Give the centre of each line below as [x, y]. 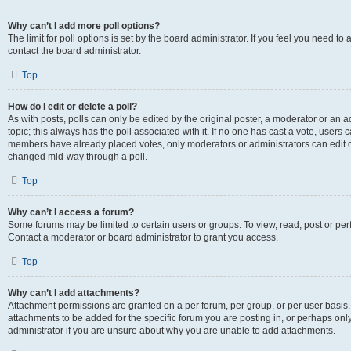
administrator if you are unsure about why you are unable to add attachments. [172, 331]
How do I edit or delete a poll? [72, 107]
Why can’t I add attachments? [74, 293]
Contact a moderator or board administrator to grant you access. [143, 237]
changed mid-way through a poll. [78, 157]
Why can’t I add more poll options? [84, 26]
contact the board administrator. [74, 51]
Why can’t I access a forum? [71, 212]
